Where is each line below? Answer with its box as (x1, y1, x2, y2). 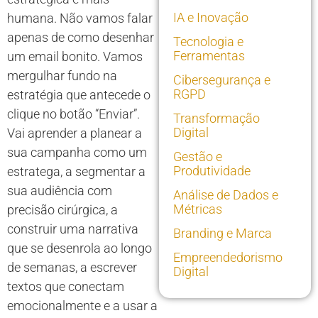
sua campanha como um (7, 145, 147, 160)
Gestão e (173, 149, 222, 165)
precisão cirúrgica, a (7, 202, 118, 218)
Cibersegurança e (173, 72, 270, 88)
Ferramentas (173, 48, 245, 64)
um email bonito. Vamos (7, 49, 143, 65)
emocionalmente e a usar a (7, 298, 158, 314)
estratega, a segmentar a (7, 164, 146, 180)
